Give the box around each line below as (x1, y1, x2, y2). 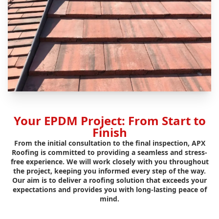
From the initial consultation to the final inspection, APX (14, 138, 205, 148)
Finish (92, 124, 127, 141)
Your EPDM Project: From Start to (13, 112, 206, 129)
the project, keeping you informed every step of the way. (13, 166, 206, 176)
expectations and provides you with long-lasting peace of (12, 185, 207, 195)
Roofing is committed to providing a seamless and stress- (12, 148, 207, 157)
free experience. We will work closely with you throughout (10, 157, 209, 167)
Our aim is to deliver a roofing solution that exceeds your (12, 175, 207, 185)
